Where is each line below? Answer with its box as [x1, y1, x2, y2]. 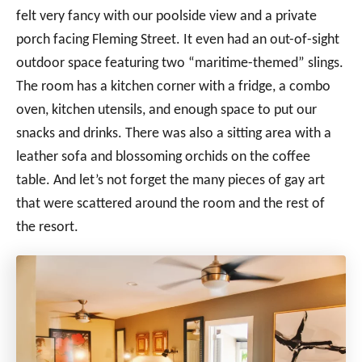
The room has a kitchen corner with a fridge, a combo [16, 78, 330, 95]
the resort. [16, 219, 78, 235]
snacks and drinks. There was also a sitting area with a [16, 125, 331, 141]
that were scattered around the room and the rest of [16, 196, 325, 212]
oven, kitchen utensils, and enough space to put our [16, 102, 317, 118]
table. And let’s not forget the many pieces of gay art [16, 172, 325, 188]
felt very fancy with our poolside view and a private [16, 8, 317, 24]
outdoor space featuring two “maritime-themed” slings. [16, 55, 343, 71]
